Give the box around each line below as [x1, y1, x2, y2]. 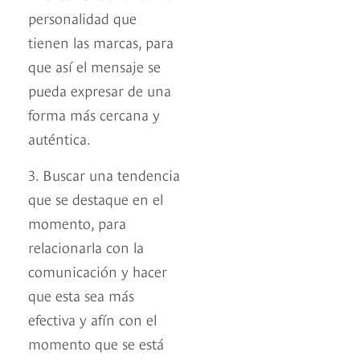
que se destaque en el [28, 188, 163, 209]
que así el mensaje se [28, 55, 161, 76]
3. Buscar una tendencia [28, 164, 180, 185]
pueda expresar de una [28, 80, 171, 100]
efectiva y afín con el [28, 309, 157, 329]
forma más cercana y [28, 104, 160, 125]
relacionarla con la [28, 236, 144, 257]
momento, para [28, 212, 126, 233]
